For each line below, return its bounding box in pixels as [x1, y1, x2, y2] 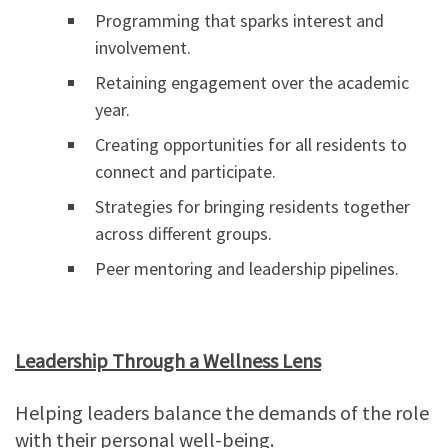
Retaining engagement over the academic [95, 71, 409, 95]
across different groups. [95, 222, 272, 246]
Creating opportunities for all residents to [95, 133, 407, 157]
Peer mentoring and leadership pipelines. [95, 257, 399, 281]
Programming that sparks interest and [95, 9, 384, 33]
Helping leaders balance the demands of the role [15, 400, 429, 426]
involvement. [95, 36, 191, 60]
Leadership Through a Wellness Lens [15, 348, 321, 374]
